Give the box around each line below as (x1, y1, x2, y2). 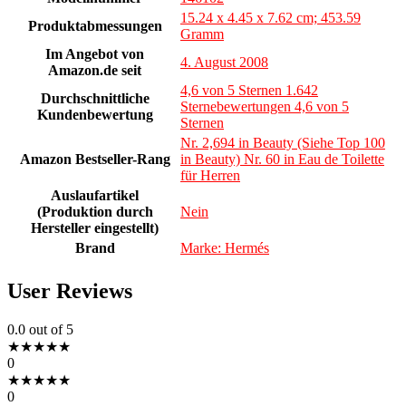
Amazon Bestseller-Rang (19, 150, 170, 167)
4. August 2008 (180, 53, 268, 70)
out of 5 (29, 322, 73, 338)
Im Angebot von (45, 45, 144, 62)
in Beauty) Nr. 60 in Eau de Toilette (180, 150, 384, 167)
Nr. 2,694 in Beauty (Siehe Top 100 (180, 134, 385, 150)
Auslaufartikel (51, 187, 139, 203)
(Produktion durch (36, 203, 153, 219)
